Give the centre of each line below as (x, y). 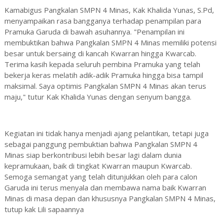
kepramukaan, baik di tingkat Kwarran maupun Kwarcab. (98, 166)
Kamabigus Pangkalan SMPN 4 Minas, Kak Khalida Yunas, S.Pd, (109, 10)
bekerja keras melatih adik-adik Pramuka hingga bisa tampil (104, 75)
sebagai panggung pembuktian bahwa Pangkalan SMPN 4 (101, 144)
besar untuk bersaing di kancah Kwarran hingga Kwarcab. (100, 54)
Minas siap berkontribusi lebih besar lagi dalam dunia (93, 155)
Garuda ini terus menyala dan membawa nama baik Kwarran (105, 188)
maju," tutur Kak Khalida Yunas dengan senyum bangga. (98, 97)
